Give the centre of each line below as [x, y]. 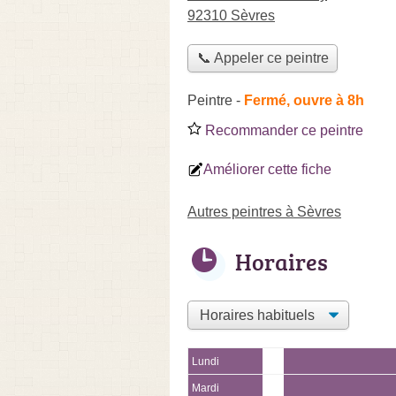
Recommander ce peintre [282, 130]
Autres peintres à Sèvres [264, 211]
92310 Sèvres [231, 15]
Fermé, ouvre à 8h [304, 100]
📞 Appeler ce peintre [263, 58]
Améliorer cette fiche [267, 169]
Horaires [282, 261]
